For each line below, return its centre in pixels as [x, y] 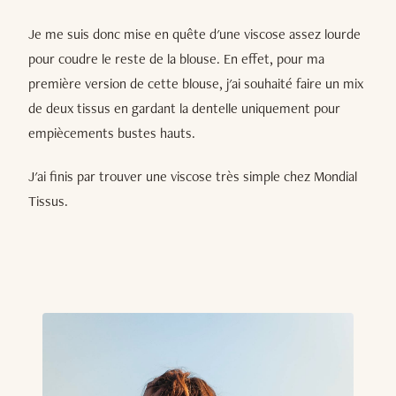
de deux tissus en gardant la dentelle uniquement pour [184, 108]
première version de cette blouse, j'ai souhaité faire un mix [196, 83]
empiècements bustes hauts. [112, 133]
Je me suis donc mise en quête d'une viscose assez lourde [194, 34]
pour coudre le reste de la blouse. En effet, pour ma [176, 58]
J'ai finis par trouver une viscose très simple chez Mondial [193, 177]
